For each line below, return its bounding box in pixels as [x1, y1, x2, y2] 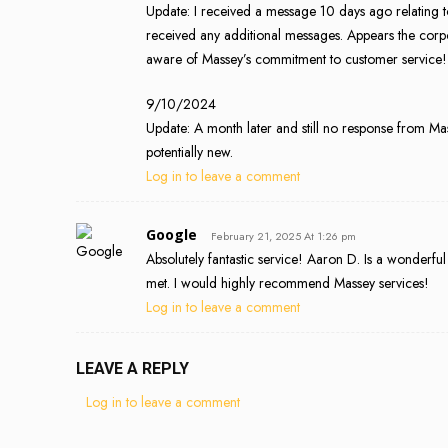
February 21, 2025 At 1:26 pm [211, 227, 356, 244]
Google [146, 224, 197, 244]
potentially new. [146, 141, 233, 162]
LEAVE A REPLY [76, 358, 189, 378]
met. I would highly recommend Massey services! [146, 272, 429, 293]
